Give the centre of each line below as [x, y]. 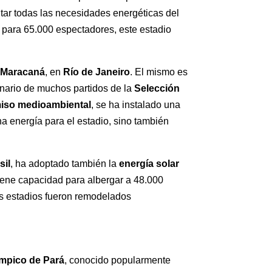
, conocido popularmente [118, 260]
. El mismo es [159, 72]
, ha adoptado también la [65, 164]
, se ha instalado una [136, 105]
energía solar [149, 164]
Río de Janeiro [97, 72]
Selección [157, 89]
